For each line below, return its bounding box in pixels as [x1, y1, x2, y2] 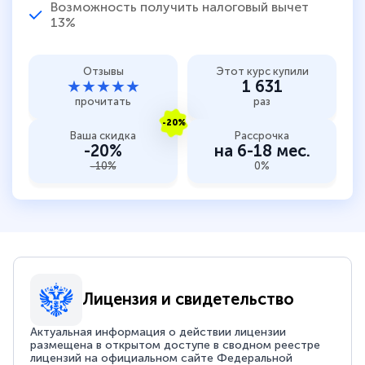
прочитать [75, 95, 131, 108]
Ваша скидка [70, 129, 136, 142]
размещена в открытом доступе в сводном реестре [30, 337, 321, 352]
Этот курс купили [215, 64, 309, 77]
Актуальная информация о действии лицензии [30, 324, 287, 339]
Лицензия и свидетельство [82, 289, 295, 310]
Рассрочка [235, 129, 289, 142]
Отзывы [82, 64, 124, 77]
